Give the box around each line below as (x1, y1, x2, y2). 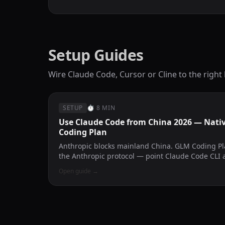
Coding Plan (59, 127, 107, 138)
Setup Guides (48, 45, 143, 65)
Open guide (59, 167, 91, 175)
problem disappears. (59, 161, 129, 171)
